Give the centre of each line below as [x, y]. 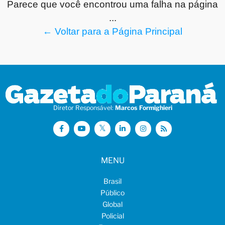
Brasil [113, 181]
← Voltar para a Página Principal [113, 31]
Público [113, 192]
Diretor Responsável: [84, 107]
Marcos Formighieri [143, 107]
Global [113, 204]
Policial [113, 215]
